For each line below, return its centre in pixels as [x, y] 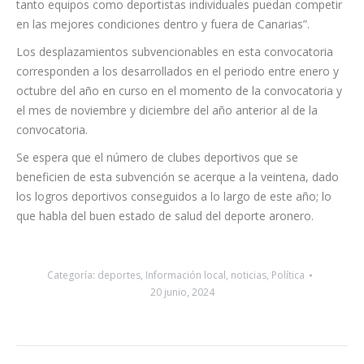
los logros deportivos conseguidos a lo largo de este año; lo [174, 293]
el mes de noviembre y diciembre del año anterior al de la [167, 207]
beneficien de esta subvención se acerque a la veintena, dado [178, 274]
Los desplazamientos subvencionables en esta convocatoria [175, 149]
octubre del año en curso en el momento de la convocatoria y [179, 188]
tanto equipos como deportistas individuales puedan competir [179, 102]
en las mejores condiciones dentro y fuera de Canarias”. [163, 121]
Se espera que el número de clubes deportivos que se [157, 254]
